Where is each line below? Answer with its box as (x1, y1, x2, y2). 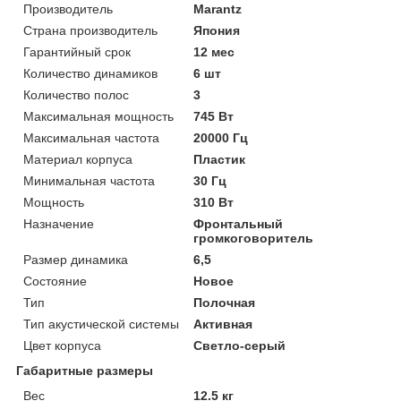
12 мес (193, 44, 235, 59)
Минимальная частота (23, 173, 155, 188)
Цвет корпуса (23, 337, 101, 353)
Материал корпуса (23, 151, 132, 166)
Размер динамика (23, 252, 128, 267)
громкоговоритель (193, 230, 314, 245)
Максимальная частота (23, 130, 159, 145)
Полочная (193, 294, 256, 310)
